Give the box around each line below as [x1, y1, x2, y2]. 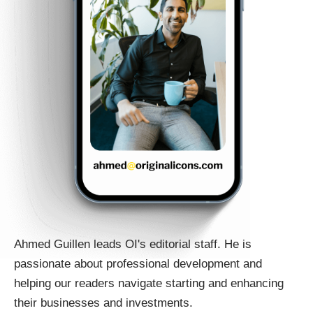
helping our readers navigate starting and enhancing [14, 276, 284, 290]
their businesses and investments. [14, 296, 193, 310]
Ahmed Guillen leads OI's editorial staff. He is [14, 237, 252, 251]
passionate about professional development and [14, 256, 262, 270]
